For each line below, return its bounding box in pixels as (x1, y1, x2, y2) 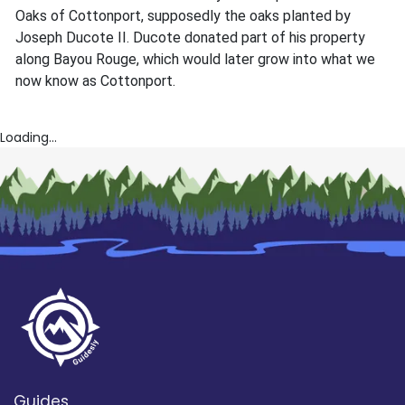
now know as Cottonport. (15, 72, 175, 90)
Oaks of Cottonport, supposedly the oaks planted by (15, 7, 351, 25)
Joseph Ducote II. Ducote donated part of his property (15, 29, 365, 47)
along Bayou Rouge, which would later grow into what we (15, 51, 375, 69)
